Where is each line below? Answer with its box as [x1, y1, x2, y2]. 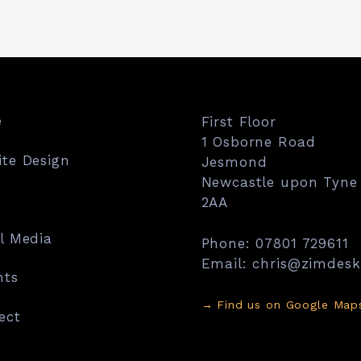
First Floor [201, 114, 276, 131]
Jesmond [201, 154, 268, 171]
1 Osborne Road [201, 134, 316, 151]
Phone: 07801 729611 [201, 234, 349, 251]
